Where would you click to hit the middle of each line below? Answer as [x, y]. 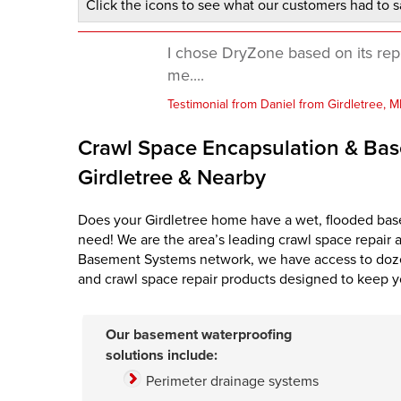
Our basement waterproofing [199, 335]
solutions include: [162, 355]
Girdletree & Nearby [172, 177]
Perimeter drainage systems [232, 381]
